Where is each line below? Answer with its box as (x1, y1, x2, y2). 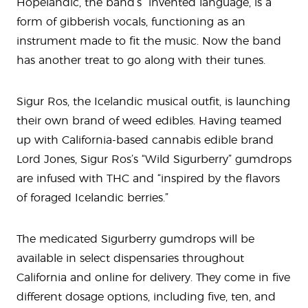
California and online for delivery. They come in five (16, 272, 290, 283)
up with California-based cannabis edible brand (16, 134, 274, 146)
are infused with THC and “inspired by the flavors (16, 173, 280, 184)
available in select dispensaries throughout (16, 252, 244, 264)
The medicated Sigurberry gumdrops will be (16, 233, 254, 245)
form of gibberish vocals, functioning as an (16, 16, 245, 27)
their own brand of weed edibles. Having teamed (16, 115, 282, 126)
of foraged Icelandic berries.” (16, 192, 168, 203)
